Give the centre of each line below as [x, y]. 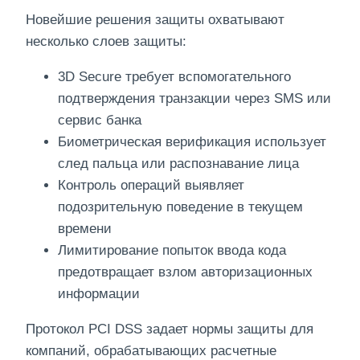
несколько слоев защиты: [106, 41]
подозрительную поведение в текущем [180, 207]
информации [99, 293]
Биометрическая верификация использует [192, 141]
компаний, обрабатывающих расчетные [151, 350]
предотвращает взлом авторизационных [185, 272]
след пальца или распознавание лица [178, 163]
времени [85, 228]
